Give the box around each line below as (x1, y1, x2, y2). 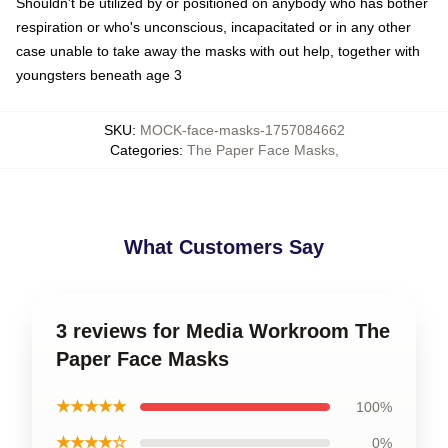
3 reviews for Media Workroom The (56, 320, 390, 342)
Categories (109, 142, 179, 158)
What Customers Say (124, 236, 324, 258)
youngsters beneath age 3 (16, 67, 182, 83)
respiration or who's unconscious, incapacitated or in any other (16, 19, 411, 35)
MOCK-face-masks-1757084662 (139, 122, 345, 138)
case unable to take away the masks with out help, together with (16, 43, 420, 59)
